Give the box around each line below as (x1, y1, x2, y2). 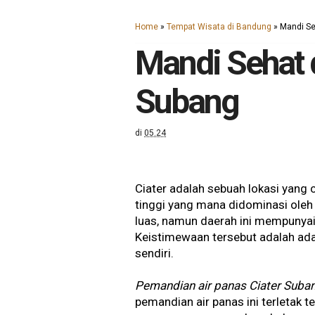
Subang (135, 82, 238, 122)
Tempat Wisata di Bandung (167, 22, 271, 32)
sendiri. (135, 246, 174, 261)
